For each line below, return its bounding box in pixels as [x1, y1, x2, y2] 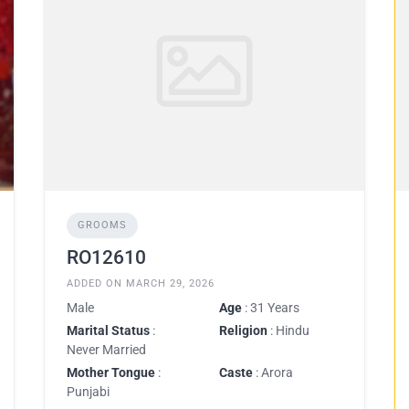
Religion [219, 323, 267, 338]
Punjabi [67, 384, 110, 399]
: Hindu [267, 323, 309, 338]
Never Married [67, 342, 146, 357]
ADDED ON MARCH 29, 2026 [67, 278, 215, 289]
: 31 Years [242, 300, 299, 315]
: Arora [253, 365, 293, 380]
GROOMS [78, 219, 127, 231]
